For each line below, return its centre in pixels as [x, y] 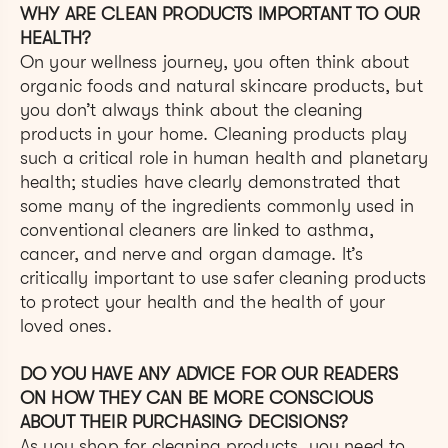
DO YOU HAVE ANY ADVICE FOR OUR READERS [209, 374]
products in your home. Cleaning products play [214, 134]
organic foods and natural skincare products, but [221, 86]
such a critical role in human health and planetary [224, 158]
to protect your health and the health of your [203, 302]
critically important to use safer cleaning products [223, 278]
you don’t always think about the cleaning [192, 110]
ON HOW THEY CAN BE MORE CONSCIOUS [197, 398]
